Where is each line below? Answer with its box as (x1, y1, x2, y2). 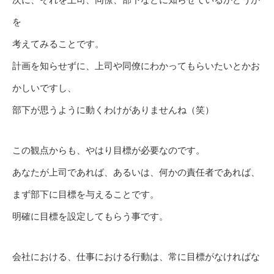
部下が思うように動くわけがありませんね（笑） (12, 105, 214, 116)
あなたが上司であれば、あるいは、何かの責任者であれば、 (12, 167, 260, 178)
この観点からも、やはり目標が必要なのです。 (12, 145, 205, 156)
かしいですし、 (12, 83, 76, 94)
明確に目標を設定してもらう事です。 (12, 211, 168, 222)
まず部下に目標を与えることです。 (12, 189, 159, 200)
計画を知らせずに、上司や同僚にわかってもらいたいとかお (12, 61, 260, 72)
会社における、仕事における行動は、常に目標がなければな (12, 251, 260, 262)
